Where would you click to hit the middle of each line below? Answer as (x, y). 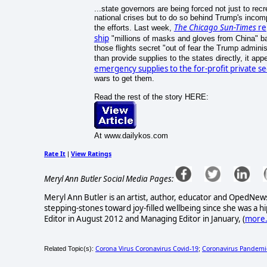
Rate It (55, 154)
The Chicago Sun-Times (215, 28)
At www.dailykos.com (131, 136)
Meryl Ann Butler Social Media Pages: (109, 178)
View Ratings (91, 154)
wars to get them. (124, 79)
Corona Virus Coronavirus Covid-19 (147, 248)
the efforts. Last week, (134, 28)
